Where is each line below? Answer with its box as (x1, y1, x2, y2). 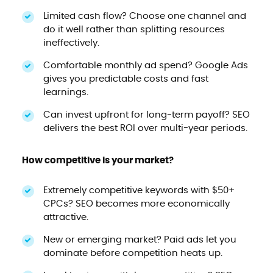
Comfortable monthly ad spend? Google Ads (43, 60, 248, 70)
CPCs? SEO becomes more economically (43, 199, 230, 208)
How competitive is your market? (21, 155, 174, 165)
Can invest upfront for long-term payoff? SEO (43, 110, 250, 119)
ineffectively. (43, 38, 99, 48)
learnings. (43, 87, 88, 97)
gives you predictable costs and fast (43, 74, 208, 83)
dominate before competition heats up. (43, 248, 222, 258)
